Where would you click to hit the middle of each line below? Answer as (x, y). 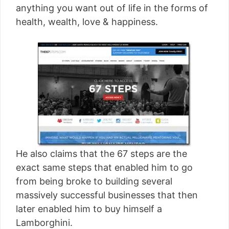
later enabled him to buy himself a (89, 209)
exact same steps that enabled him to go (104, 167)
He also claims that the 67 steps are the (101, 154)
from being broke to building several (94, 181)
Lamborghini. (44, 223)
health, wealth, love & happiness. (87, 22)
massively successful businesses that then (107, 195)
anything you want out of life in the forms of (112, 8)
